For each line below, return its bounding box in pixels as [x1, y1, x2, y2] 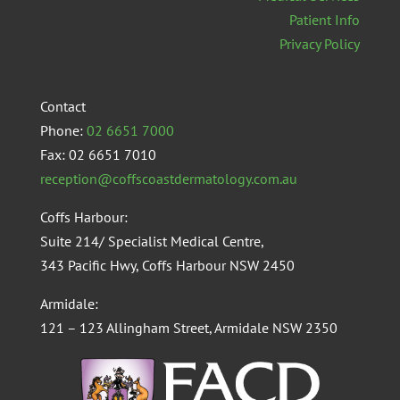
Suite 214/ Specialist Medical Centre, [39, 231, 264, 250]
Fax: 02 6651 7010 [39, 145, 156, 163]
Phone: [39, 121, 87, 139]
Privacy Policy [279, 34, 361, 53]
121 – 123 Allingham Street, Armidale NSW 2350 [39, 318, 337, 337]
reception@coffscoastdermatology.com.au [39, 169, 297, 187]
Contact [39, 96, 86, 115]
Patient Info [289, 10, 361, 29]
